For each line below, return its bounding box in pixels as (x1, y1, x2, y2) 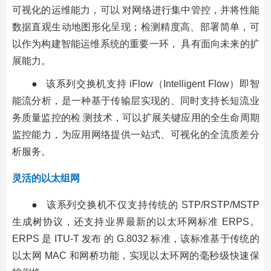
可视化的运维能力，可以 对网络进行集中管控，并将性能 (11, 4, 260, 15)
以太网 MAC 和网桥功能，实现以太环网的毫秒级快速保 (11, 250, 260, 261)
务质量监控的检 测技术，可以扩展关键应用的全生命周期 (11, 112, 260, 123)
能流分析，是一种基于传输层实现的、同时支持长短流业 (11, 95, 260, 106)
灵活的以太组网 (11, 172, 80, 183)
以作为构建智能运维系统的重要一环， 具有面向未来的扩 (11, 38, 260, 49)
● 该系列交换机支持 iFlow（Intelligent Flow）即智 (31, 78, 260, 89)
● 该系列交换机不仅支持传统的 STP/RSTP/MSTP (31, 199, 260, 210)
